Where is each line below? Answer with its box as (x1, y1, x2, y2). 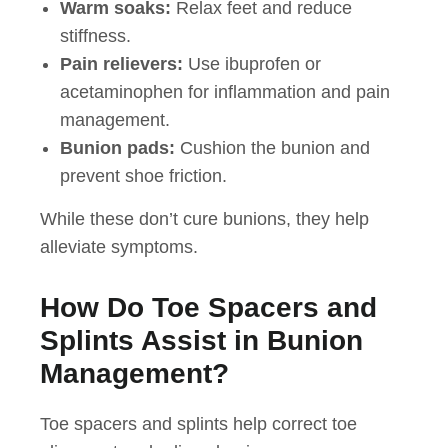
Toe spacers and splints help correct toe (40, 414, 357, 435)
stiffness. (60, 26, 131, 47)
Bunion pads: (60, 138, 175, 159)
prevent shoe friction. (60, 166, 227, 187)
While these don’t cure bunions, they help (40, 209, 369, 230)
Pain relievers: (60, 54, 183, 75)
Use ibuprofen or (183, 54, 321, 75)
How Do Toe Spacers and (40, 292, 377, 324)
